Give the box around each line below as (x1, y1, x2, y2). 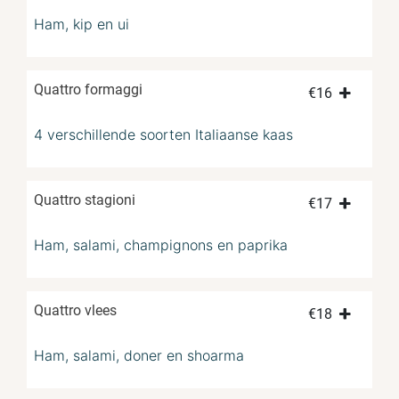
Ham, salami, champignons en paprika (34, 236, 288, 255)
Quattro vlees (34, 302, 117, 320)
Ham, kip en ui (34, 15, 129, 34)
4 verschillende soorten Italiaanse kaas (34, 126, 293, 144)
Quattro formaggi (34, 81, 142, 99)
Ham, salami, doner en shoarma (34, 346, 244, 365)
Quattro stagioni (34, 191, 135, 209)
